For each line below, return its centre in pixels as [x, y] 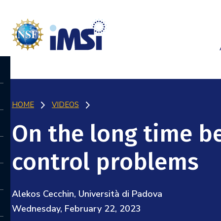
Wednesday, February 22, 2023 [76, 209]
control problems [105, 162]
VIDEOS [65, 105]
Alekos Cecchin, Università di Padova [87, 194]
